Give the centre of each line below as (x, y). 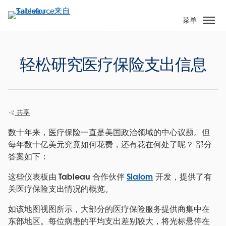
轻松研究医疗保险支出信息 (113, 64)
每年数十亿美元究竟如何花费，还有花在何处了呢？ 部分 (110, 144)
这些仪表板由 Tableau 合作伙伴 (68, 177)
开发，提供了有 (182, 177)
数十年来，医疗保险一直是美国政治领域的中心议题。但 (109, 132)
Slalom (140, 177)
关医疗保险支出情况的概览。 (61, 189)
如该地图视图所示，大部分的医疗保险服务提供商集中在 (109, 209)
